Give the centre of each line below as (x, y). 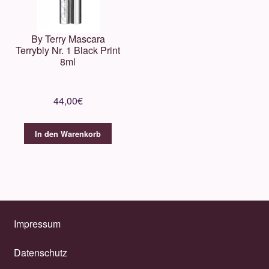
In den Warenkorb (68, 134)
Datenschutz (40, 252)
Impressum (37, 224)
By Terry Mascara (68, 38)
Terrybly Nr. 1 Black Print (68, 50)
